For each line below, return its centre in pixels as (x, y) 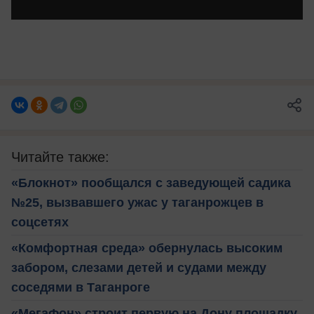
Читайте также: (60, 157)
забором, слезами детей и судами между (139, 268)
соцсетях (40, 223)
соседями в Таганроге (81, 288)
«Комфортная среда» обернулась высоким (147, 248)
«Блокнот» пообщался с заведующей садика (151, 183)
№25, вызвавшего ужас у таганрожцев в (137, 203)
